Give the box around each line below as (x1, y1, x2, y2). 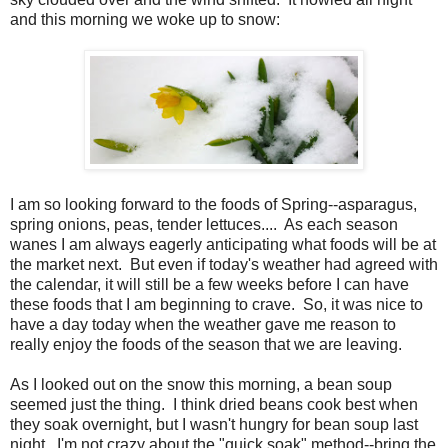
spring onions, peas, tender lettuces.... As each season (10, 216, 398, 234)
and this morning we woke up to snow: (10, 11, 280, 29)
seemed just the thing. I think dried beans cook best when (10, 396, 418, 414)
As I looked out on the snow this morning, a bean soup (10, 376, 392, 394)
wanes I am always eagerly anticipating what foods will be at (10, 236, 436, 254)
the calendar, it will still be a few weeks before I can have (10, 276, 409, 294)
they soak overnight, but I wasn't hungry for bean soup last (10, 416, 418, 434)
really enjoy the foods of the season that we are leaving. (10, 336, 406, 354)
